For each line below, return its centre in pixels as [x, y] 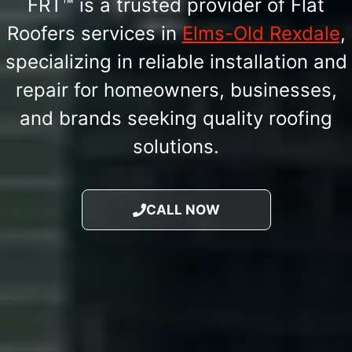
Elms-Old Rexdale [261, 33]
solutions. [176, 146]
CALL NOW [183, 209]
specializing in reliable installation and [176, 61]
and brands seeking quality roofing [176, 118]
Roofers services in [94, 33]
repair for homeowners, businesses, [176, 90]
